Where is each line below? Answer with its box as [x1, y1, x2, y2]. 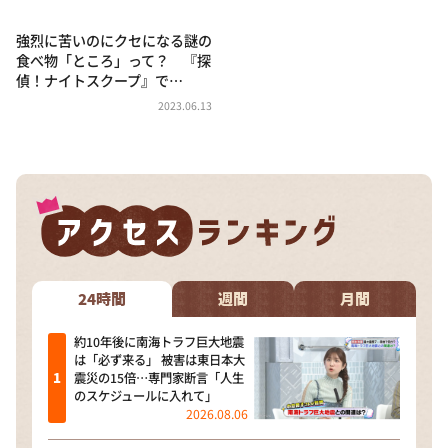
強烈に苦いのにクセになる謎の [16, 29, 212, 50]
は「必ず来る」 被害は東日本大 [73, 351, 245, 370]
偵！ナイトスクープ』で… [16, 69, 183, 90]
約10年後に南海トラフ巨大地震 [73, 333, 244, 352]
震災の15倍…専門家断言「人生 [73, 369, 244, 388]
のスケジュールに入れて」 [73, 387, 217, 406]
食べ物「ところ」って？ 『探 [16, 49, 211, 70]
